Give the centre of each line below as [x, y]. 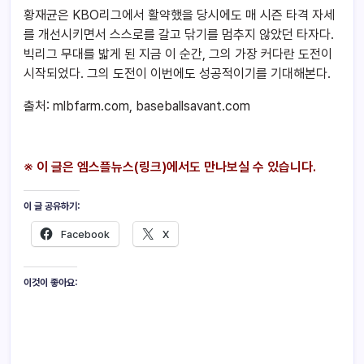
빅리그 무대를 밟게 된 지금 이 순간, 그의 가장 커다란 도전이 [178, 54]
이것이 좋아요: [50, 282]
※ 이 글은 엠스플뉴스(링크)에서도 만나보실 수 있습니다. [170, 167]
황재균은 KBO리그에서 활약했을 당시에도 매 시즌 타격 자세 [179, 15]
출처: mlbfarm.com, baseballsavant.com [137, 106]
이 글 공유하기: [52, 206]
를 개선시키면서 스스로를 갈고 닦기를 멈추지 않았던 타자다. [179, 34]
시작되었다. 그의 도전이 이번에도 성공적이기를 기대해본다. [177, 73]
